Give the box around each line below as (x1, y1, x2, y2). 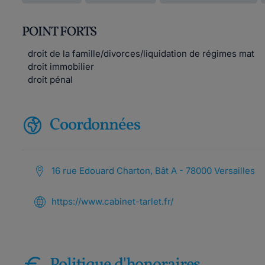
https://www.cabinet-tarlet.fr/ (51, 196, 173, 207)
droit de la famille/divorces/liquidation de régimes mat (28, 48, 254, 59)
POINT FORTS (22, 23, 97, 41)
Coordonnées (50, 114, 140, 137)
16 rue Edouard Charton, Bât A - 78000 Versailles (51, 165, 255, 176)
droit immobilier (28, 61, 94, 72)
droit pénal (28, 74, 73, 85)
